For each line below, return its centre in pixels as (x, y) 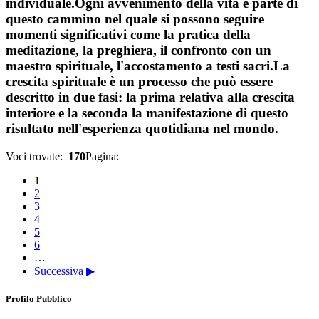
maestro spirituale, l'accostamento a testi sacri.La (148, 66)
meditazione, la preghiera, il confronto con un (138, 51)
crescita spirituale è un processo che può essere (139, 82)
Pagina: (104, 156)
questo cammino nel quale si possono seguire (135, 19)
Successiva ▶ (64, 271)
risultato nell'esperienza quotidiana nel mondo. (142, 129)
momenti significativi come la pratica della (128, 35)
